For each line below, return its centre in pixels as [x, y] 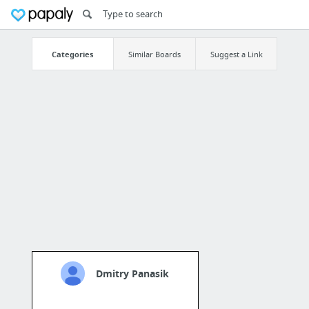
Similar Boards [154, 54]
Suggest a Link [236, 54]
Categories [73, 54]
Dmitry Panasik [133, 274]
